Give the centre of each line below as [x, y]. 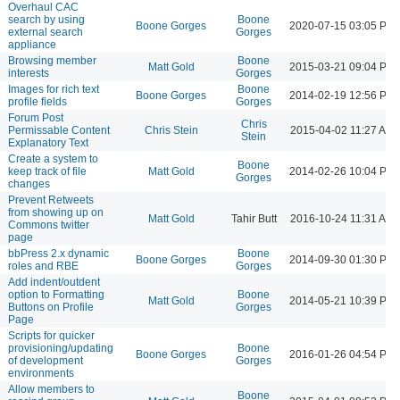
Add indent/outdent [54, 282]
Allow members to [51, 389]
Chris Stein [171, 130]
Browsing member [52, 60]
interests [29, 73]
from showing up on [56, 212]
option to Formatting [56, 294]
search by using [46, 19]
